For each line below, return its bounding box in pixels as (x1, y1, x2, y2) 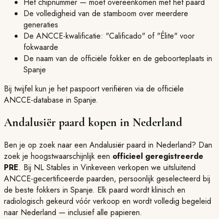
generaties (23, 19, 58, 30)
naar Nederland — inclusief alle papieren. (4, 206, 142, 218)
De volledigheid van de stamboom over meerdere (23, 7, 188, 19)
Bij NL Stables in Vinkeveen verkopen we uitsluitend (23, 161, 196, 173)
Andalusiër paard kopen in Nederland (4, 115, 182, 130)
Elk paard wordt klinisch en (97, 184, 185, 196)
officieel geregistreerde (112, 150, 203, 162)
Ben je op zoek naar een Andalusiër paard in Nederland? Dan (4, 139, 212, 151)
